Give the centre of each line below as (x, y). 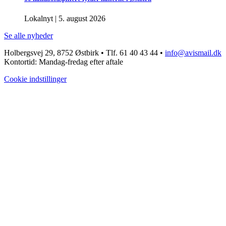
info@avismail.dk (193, 52)
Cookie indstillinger (35, 79)
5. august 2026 (82, 18)
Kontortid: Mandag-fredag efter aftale (64, 62)
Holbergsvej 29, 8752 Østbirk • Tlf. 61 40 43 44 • (84, 52)
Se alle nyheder (29, 35)
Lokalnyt (39, 18)
